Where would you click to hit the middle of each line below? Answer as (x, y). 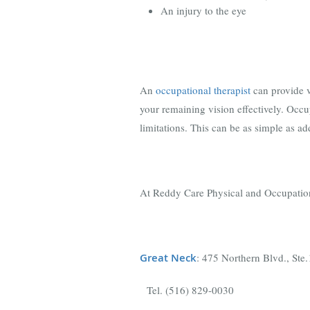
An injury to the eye (203, 10)
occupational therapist (203, 90)
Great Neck (168, 257)
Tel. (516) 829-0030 (187, 290)
